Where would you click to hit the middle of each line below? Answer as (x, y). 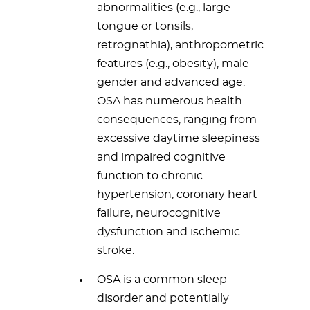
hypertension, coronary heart (177, 194)
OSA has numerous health (170, 101)
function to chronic (150, 176)
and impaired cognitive (161, 157)
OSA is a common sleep (162, 280)
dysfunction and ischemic (168, 232)
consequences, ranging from (177, 120)
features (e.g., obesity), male (173, 64)
